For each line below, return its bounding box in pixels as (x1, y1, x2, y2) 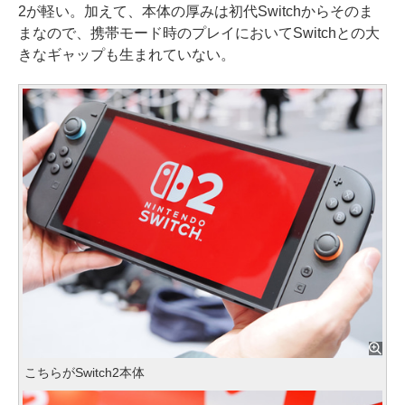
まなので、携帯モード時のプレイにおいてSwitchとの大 (18, 24, 380, 41)
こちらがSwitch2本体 (24, 365, 145, 381)
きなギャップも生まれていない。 (18, 46, 235, 62)
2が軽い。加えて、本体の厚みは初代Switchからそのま (18, 3, 373, 19)
